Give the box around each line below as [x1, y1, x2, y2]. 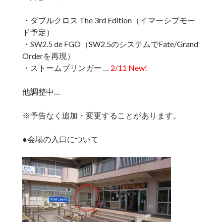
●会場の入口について [22, 134, 99, 144]
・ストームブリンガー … [22, 63, 111, 73]
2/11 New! [110, 63, 147, 73]
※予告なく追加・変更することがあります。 [22, 111, 181, 120]
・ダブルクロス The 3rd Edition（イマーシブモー [22, 15, 195, 25]
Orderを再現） [22, 51, 75, 61]
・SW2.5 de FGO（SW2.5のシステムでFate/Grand [22, 39, 198, 49]
